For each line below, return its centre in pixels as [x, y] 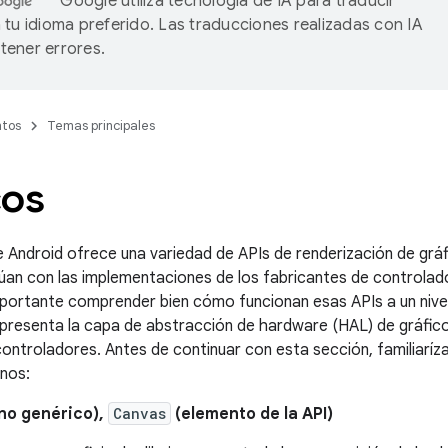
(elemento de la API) [252, 414]
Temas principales [101, 125]
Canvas [139, 413]
